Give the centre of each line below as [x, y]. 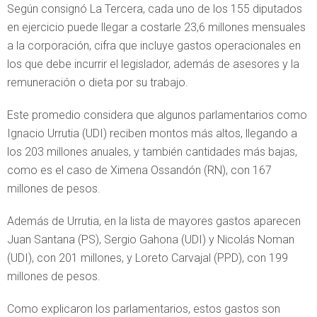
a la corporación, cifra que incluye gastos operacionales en [154, 45]
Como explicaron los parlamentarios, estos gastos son [144, 309]
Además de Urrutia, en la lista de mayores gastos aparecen [154, 221]
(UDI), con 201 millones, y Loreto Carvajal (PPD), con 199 [148, 258]
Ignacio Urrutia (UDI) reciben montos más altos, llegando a [152, 133]
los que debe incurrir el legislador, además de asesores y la [153, 64]
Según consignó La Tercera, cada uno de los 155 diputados [155, 8]
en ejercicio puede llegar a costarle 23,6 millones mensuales [156, 27]
